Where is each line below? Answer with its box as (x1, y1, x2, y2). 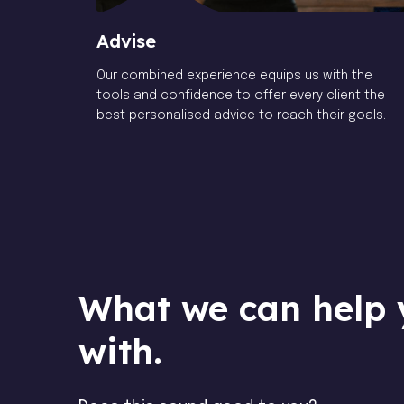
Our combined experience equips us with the (96, 69, 373, 83)
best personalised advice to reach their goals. (96, 109, 387, 123)
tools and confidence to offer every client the (96, 89, 386, 103)
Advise (96, 30, 157, 53)
